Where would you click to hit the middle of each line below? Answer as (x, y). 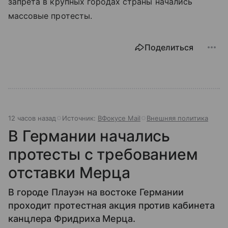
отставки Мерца (69, 172)
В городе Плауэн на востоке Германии (96, 192)
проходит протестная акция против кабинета (112, 205)
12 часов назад (32, 118)
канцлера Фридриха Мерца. (72, 218)
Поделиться (169, 47)
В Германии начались (89, 136)
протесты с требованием (103, 154)
